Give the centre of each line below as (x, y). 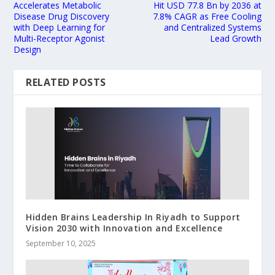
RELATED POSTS (66, 83)
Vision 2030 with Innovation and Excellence (124, 228)
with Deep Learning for (60, 28)
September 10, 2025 (61, 244)
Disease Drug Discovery (62, 17)
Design (28, 50)
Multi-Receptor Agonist (60, 39)
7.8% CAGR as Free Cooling (207, 17)
